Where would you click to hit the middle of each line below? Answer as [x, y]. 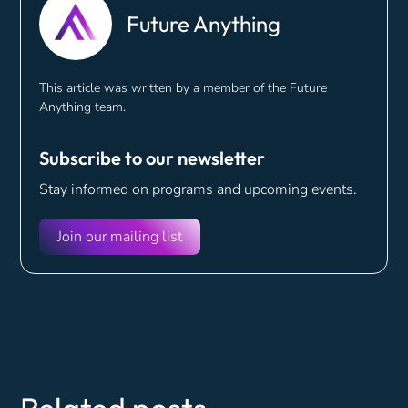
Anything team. [83, 107]
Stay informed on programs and [142, 189]
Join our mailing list [120, 236]
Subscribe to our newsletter [153, 158]
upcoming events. [301, 189]
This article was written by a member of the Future [184, 87]
